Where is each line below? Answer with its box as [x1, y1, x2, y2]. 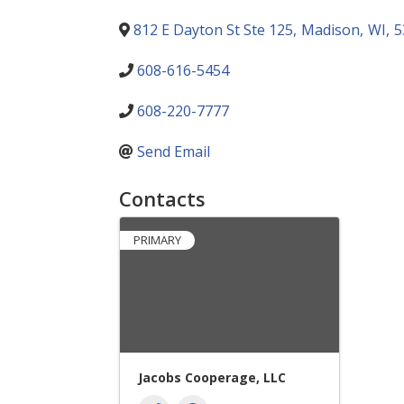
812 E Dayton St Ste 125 [133, 20, 293, 40]
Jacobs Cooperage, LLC [138, 369, 286, 386]
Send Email [137, 142, 210, 161]
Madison [301, 20, 360, 40]
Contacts [119, 185, 206, 212]
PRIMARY [133, 232, 181, 248]
